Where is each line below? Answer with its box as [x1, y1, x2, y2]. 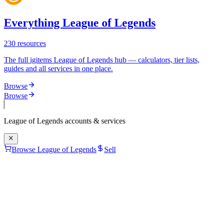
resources [15, 39, 46, 48]
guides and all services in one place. [4, 64, 113, 73]
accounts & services [63, 117, 125, 125]
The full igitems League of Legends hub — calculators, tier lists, [4, 56, 200, 64]
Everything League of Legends [4, 16, 155, 30]
